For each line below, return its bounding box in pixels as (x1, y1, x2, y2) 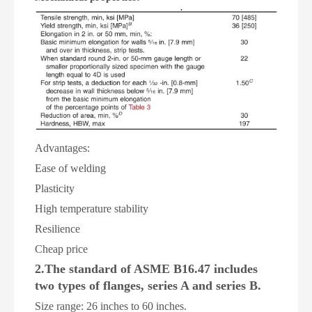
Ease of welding (35, 162, 106, 174)
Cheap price (35, 242, 88, 255)
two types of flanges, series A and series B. (35, 278, 261, 292)
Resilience (35, 222, 80, 235)
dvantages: (43, 141, 90, 154)
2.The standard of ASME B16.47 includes (35, 261, 258, 276)
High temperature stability (35, 202, 148, 214)
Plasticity (35, 182, 75, 194)
